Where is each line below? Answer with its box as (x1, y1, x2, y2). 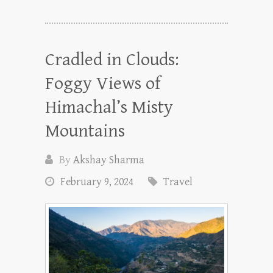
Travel (163, 175, 193, 188)
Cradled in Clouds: (45, 49, 179, 70)
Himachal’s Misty (45, 96, 173, 118)
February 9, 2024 (60, 175, 133, 188)
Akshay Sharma (73, 153, 144, 166)
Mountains (45, 120, 125, 141)
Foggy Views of (45, 73, 160, 94)
